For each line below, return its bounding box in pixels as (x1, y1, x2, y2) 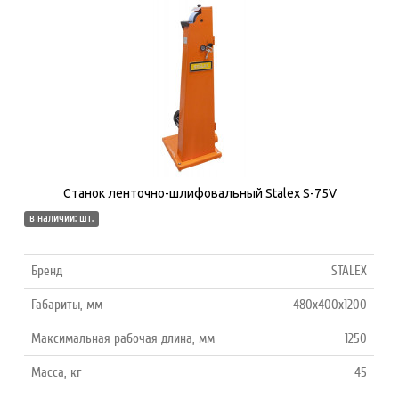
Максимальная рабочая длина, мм (31, 330, 216, 346)
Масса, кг (31, 363, 82, 380)
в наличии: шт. (29, 210, 94, 225)
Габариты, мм (31, 296, 103, 313)
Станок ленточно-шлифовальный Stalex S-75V (62, 185, 337, 200)
